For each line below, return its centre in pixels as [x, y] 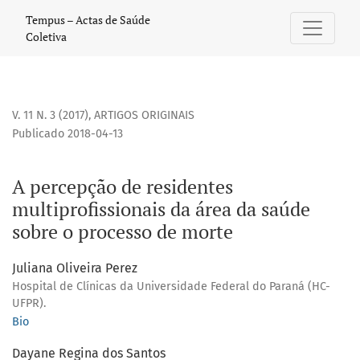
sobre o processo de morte [123, 232]
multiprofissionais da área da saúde [161, 209]
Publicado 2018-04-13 [67, 134]
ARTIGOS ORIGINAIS [144, 116]
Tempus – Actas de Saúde [88, 20]
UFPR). [29, 304]
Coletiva [46, 37]
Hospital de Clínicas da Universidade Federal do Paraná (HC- [171, 287]
